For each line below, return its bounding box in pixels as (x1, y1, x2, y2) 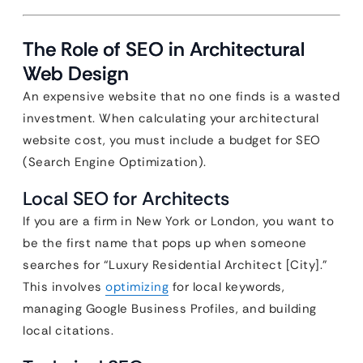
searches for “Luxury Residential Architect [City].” (23, 257, 328, 273)
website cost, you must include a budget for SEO (23, 132, 321, 148)
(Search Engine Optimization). (23, 154, 207, 170)
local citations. (23, 322, 113, 339)
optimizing (105, 279, 169, 295)
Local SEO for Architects (23, 186, 229, 211)
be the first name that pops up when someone (23, 235, 307, 251)
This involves (23, 279, 105, 295)
